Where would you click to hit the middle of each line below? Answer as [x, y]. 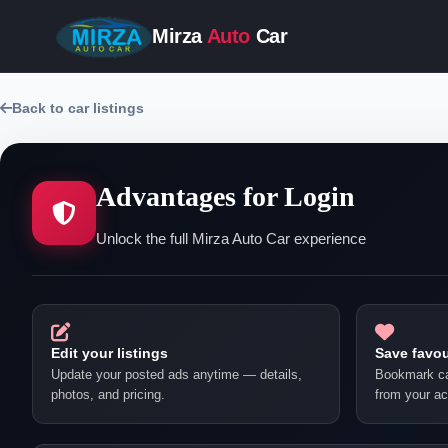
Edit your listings [109, 353]
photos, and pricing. [108, 394]
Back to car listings [78, 108]
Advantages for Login [225, 196]
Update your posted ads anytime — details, [176, 374]
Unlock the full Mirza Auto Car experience [231, 238]
